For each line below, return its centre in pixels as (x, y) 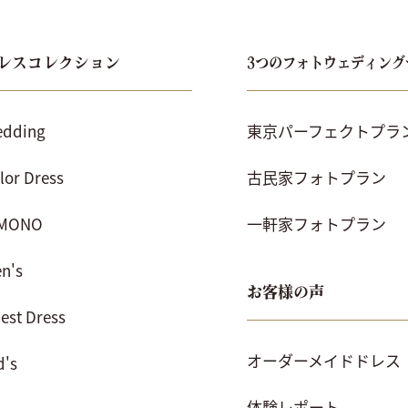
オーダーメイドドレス (323, 360)
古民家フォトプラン (316, 177)
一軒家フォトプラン (316, 223)
